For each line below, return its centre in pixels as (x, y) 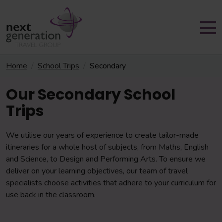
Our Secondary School (91, 95)
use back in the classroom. (51, 195)
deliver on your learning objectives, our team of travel (97, 171)
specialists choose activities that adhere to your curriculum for (111, 183)
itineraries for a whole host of (56, 147)
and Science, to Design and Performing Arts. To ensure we (106, 159)
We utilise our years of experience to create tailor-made (102, 135)
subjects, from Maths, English (158, 147)
